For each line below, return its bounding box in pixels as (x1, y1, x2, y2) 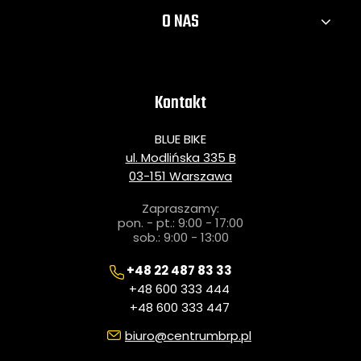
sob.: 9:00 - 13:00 (132, 228, 229, 246)
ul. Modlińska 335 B (125, 148, 236, 166)
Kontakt (155, 88, 206, 118)
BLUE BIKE (155, 130, 206, 147)
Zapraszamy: (142, 199, 219, 217)
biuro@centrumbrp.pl (125, 326, 251, 344)
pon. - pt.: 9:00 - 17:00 (118, 214, 243, 231)
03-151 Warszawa (129, 167, 232, 185)
